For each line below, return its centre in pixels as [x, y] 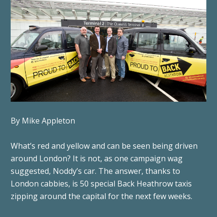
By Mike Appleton [43, 120]
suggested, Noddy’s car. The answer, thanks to [96, 171]
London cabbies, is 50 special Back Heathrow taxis [101, 183]
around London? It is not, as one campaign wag [97, 158]
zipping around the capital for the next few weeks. [102, 196]
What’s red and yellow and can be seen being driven [104, 146]
